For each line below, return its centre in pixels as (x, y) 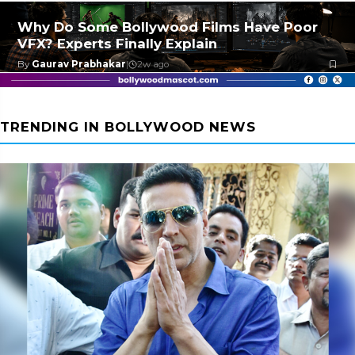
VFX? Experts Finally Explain (117, 44)
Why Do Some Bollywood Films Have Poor (168, 27)
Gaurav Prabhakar (79, 64)
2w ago (153, 64)
